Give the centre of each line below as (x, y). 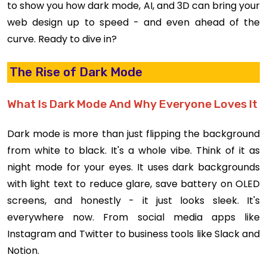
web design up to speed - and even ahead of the (133, 23)
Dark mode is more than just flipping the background (133, 134)
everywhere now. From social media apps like (133, 218)
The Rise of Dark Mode (76, 72)
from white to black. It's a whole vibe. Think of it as (133, 151)
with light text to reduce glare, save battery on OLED (133, 184)
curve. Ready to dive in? (62, 39)
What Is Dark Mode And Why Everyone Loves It (132, 104)
